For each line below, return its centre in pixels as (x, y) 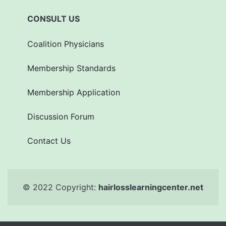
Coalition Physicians (66, 44)
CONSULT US (53, 19)
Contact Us (49, 141)
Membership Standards (71, 68)
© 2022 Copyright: (61, 187)
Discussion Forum (61, 117)
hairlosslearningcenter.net (151, 187)
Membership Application (74, 93)
